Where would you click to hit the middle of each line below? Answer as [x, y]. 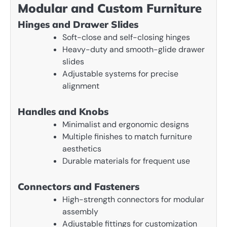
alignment [81, 86]
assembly [80, 212]
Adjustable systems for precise [120, 74]
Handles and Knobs [63, 112]
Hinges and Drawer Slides [78, 25]
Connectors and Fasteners [79, 187]
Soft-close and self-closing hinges [126, 37]
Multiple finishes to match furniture [127, 137]
